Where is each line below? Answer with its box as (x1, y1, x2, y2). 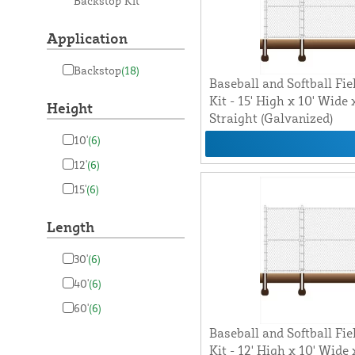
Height (46, 99, 93, 117)
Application (46, 29, 128, 48)
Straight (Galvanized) (208, 110, 333, 127)
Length (46, 218, 94, 236)
